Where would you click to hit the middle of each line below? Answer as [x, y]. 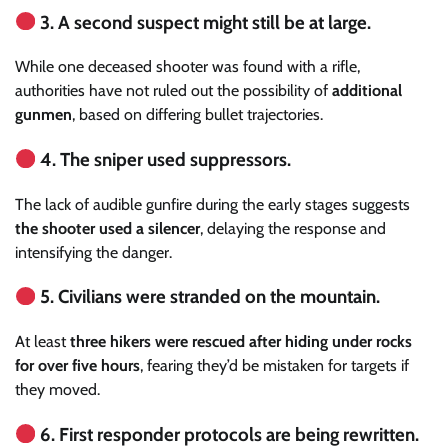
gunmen [43, 115]
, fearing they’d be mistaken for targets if [274, 366]
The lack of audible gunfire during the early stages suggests [212, 204]
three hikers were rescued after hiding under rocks [241, 342]
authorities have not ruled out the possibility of [173, 91]
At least [42, 342]
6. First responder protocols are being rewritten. [228, 434]
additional [367, 91]
